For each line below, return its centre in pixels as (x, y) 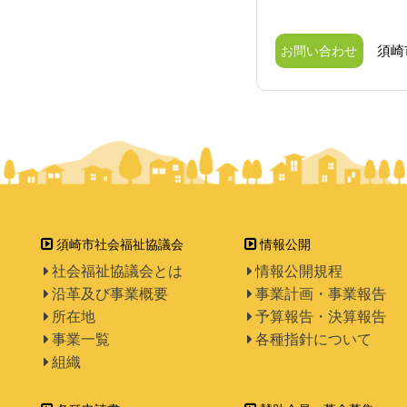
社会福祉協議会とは (117, 271)
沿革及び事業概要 (110, 294)
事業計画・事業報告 (321, 294)
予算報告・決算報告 (321, 317)
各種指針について (313, 339)
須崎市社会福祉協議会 (120, 244)
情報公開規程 (299, 271)
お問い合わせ (319, 51)
